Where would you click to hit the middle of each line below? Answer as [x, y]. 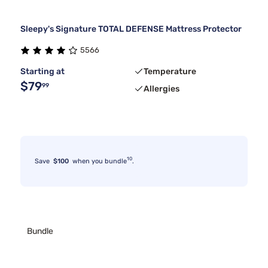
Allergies [162, 89]
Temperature [170, 71]
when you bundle [98, 161]
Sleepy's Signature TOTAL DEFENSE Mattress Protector [131, 29]
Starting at [42, 71]
